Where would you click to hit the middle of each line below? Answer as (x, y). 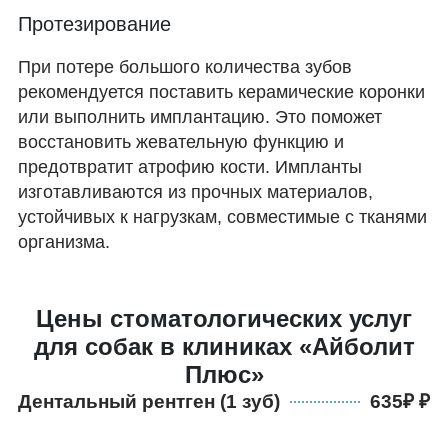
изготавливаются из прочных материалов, (195, 191)
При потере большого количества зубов (185, 66)
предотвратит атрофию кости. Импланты (190, 166)
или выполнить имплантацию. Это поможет (200, 116)
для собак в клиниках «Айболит (224, 347)
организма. (64, 241)
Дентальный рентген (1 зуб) (149, 402)
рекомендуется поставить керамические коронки (221, 91)
